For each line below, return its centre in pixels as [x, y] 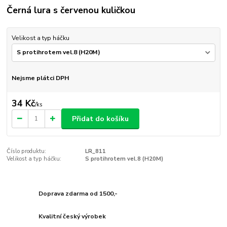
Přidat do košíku [100, 119]
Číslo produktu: [27, 152]
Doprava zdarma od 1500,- [78, 193]
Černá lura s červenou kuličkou [71, 10]
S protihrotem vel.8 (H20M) [124, 159]
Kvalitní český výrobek [72, 217]
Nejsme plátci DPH [40, 78]
